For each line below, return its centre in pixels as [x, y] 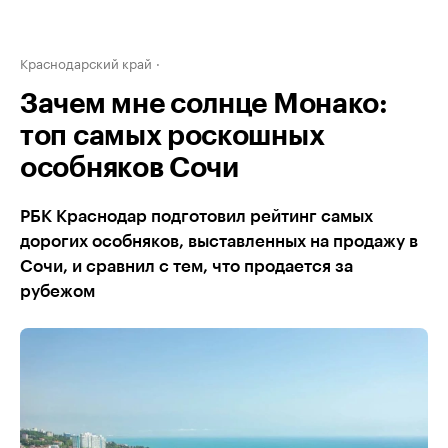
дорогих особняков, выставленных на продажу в [219, 241]
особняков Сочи [129, 168]
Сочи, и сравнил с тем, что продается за [186, 266]
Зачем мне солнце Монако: [204, 104]
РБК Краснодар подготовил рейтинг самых [196, 216]
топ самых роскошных [172, 136]
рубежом [57, 291]
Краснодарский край [86, 62]
